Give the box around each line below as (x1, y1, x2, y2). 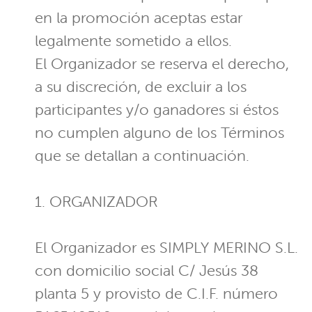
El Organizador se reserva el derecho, (35, 54, 289, 74)
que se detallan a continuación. (35, 146, 249, 166)
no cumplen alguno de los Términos (35, 123, 284, 143)
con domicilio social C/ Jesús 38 (35, 261, 258, 281)
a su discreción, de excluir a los (35, 77, 247, 97)
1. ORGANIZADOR (35, 192, 157, 212)
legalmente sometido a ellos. (35, 31, 232, 51)
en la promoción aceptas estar (35, 8, 242, 28)
